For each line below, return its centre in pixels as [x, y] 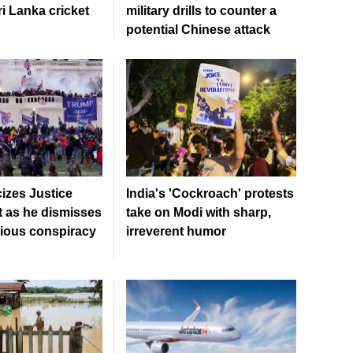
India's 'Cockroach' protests [210, 194]
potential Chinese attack [198, 30]
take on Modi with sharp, [199, 213]
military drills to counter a [201, 11]
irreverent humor [176, 232]
